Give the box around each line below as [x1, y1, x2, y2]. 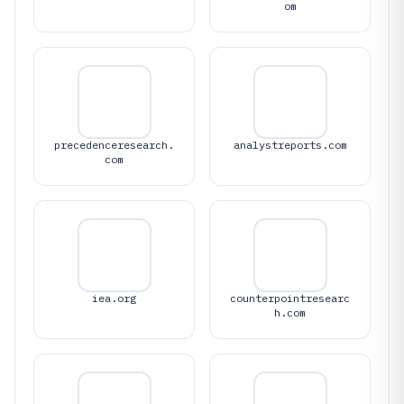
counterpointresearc [230, 291, 350, 305]
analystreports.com [233, 138, 347, 151]
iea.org [92, 291, 136, 305]
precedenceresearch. [54, 138, 174, 151]
